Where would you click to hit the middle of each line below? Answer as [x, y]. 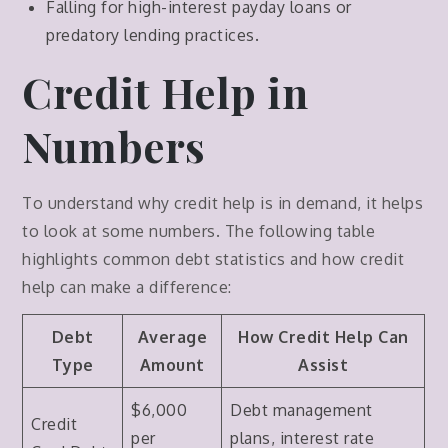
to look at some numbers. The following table [199, 230]
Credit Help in [165, 91]
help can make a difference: [127, 286]
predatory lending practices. [153, 34]
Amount [172, 364]
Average [172, 336]
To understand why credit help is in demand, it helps [223, 202]
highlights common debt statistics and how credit [213, 258]
